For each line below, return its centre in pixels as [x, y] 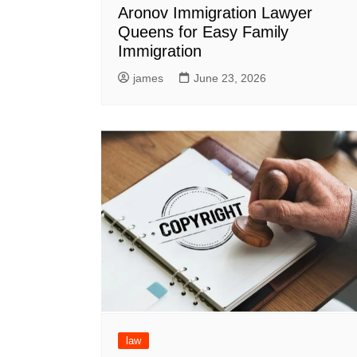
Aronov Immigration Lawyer [215, 13]
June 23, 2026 [230, 78]
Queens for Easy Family [203, 32]
